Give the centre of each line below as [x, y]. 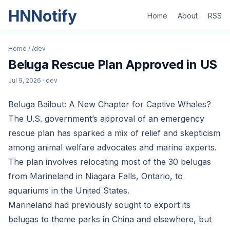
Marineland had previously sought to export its [99, 205]
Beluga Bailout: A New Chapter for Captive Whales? [110, 104]
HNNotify [43, 16]
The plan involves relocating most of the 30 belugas [110, 162]
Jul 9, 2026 [25, 80]
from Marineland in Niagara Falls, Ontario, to [95, 176]
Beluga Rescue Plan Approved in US [113, 64]
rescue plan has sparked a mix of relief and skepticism [114, 133]
